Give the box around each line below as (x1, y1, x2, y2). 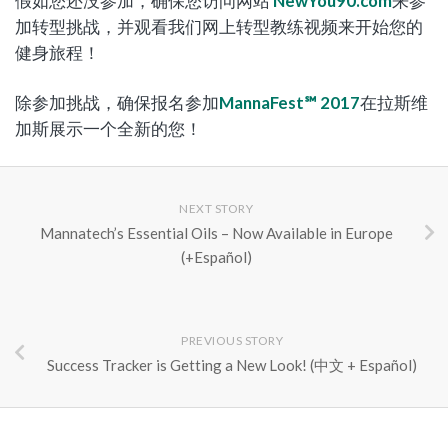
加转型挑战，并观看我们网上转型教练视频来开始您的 (15, 16, 423, 37)
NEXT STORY (179, 200, 253, 216)
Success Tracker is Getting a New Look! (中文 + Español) (47, 355, 417, 374)
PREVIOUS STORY (181, 332, 283, 348)
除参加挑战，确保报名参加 (15, 92, 219, 113)
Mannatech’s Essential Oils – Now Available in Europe (39, 223, 393, 242)
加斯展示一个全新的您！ (15, 118, 202, 139)
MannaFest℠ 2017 (219, 92, 360, 113)
